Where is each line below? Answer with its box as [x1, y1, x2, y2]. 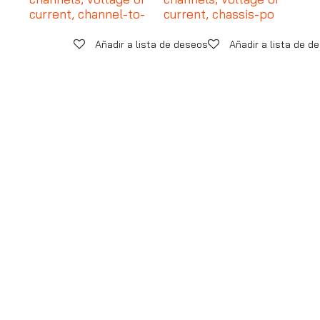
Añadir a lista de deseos [94, 37, 208, 51]
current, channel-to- [29, 6, 145, 22]
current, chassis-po [164, 6, 275, 22]
